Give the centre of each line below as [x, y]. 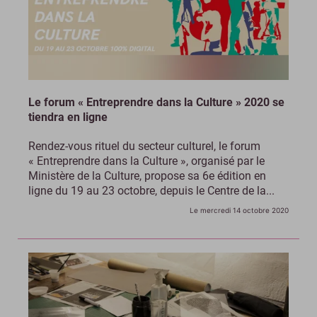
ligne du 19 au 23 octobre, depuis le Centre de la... [151, 191]
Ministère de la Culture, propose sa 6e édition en [147, 176]
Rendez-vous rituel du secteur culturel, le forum [144, 146]
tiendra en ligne [68, 117]
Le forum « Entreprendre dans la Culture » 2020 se [156, 103]
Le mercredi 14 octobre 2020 [239, 211]
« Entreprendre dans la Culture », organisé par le [146, 161]
